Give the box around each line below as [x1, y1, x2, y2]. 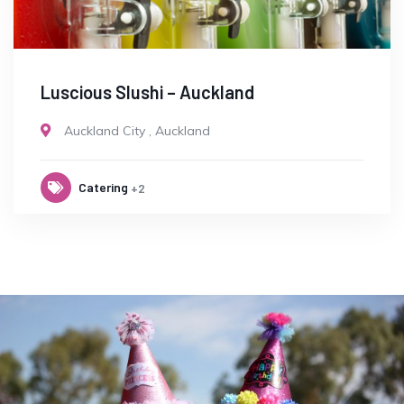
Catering [78, 179, 128, 196]
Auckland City [64, 123, 145, 140]
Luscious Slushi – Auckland [41, 81, 254, 104]
